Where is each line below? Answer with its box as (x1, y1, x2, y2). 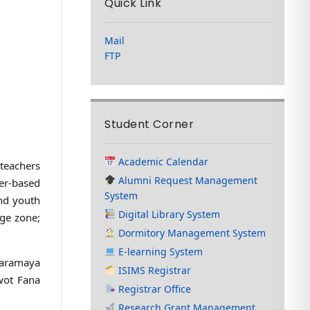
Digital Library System (116, 207, 221, 221)
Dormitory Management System (116, 226, 266, 239)
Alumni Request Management (116, 173, 258, 187)
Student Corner (104, 116, 194, 132)
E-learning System (116, 244, 203, 258)
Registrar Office (116, 282, 192, 295)
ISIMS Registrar (116, 263, 192, 277)
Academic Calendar (116, 154, 209, 168)
